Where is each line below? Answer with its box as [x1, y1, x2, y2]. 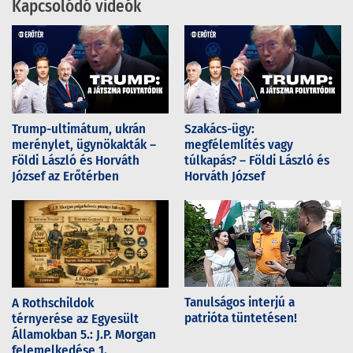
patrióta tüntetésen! [184, 309, 300, 326]
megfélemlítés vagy [184, 136, 293, 153]
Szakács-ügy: [184, 120, 255, 137]
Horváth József [184, 167, 265, 184]
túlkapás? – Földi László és [184, 151, 329, 169]
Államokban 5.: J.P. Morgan [12, 326, 156, 344]
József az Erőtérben [12, 167, 119, 184]
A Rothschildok [12, 295, 94, 312]
